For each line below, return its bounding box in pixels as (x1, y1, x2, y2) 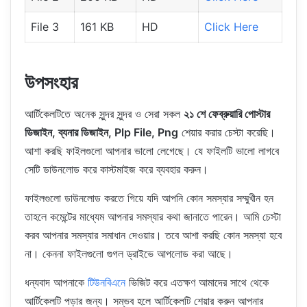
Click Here (204, 20, 258, 34)
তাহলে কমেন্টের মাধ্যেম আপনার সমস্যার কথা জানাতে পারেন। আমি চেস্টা (25, 209, 281, 223)
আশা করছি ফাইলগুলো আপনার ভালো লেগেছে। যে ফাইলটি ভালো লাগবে (25, 143, 279, 158)
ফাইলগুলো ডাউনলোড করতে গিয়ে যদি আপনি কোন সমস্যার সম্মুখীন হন (25, 191, 273, 205)
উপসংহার (25, 71, 78, 95)
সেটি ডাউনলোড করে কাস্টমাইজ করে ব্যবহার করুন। (25, 162, 208, 176)
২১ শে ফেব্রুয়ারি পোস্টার (184, 106, 270, 121)
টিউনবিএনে (88, 275, 125, 289)
